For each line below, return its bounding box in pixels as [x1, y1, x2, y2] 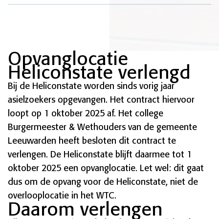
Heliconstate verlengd [8, 61, 191, 84]
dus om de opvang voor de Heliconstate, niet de [8, 176, 198, 188]
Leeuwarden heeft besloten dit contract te [8, 135, 176, 147]
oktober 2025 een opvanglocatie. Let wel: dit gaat [8, 163, 204, 174]
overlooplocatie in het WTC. [8, 190, 116, 201]
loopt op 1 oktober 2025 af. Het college [8, 108, 163, 119]
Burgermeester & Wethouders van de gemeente [8, 122, 197, 133]
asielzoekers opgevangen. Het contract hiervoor [8, 94, 195, 106]
